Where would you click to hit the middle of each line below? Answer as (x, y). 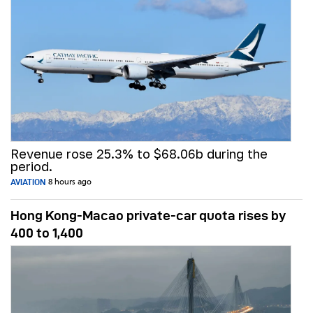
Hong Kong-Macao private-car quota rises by (148, 216)
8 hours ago (70, 183)
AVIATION (28, 182)
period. (31, 167)
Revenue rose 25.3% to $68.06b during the (139, 154)
